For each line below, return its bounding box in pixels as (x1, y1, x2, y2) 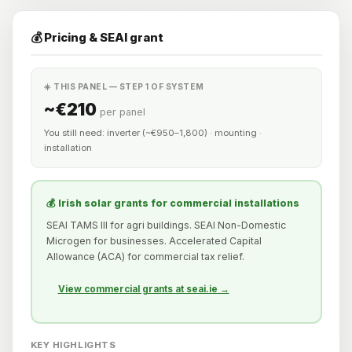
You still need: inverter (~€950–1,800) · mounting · (44, 127, 262, 139)
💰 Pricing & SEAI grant (30, 30, 163, 46)
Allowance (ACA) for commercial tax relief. (46, 250, 244, 262)
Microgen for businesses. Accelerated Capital (46, 234, 262, 247)
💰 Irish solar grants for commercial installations (46, 197, 299, 210)
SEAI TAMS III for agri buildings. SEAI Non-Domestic (46, 218, 286, 231)
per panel (100, 106, 145, 119)
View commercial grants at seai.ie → (57, 283, 229, 295)
